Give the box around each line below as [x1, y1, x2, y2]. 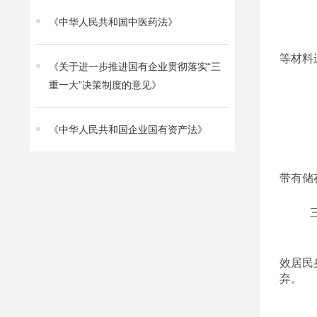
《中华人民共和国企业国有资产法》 [49, 123, 207, 135]
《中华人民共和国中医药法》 [49, 16, 178, 28]
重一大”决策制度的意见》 [49, 79, 161, 91]
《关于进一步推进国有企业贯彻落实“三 [49, 60, 221, 72]
